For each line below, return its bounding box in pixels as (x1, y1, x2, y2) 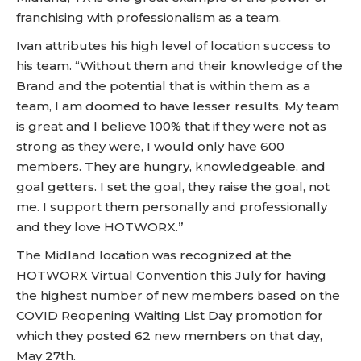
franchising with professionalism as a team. (16, 10, 281, 25)
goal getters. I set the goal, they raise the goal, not (16, 179, 330, 194)
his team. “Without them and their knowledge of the (16, 58, 342, 73)
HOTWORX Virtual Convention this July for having (16, 268, 326, 283)
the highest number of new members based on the (16, 288, 340, 303)
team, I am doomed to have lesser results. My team (16, 98, 339, 114)
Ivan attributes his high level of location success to (16, 38, 330, 53)
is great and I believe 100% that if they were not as (16, 118, 326, 134)
